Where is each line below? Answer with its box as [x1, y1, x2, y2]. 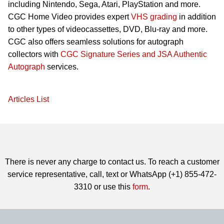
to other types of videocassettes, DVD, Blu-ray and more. [8, 25, 207, 34]
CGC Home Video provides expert [8, 12, 131, 21]
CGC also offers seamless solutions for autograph [8, 37, 183, 46]
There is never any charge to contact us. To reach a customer [4, 157, 219, 166]
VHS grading [131, 12, 177, 21]
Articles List [8, 95, 49, 104]
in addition [177, 12, 216, 21]
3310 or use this [74, 182, 132, 191]
